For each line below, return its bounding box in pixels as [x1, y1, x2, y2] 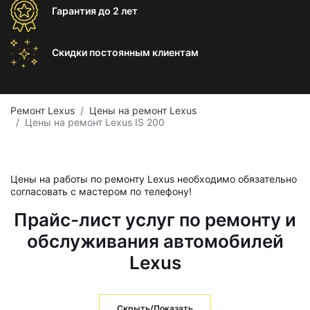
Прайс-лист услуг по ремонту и [14, 209, 296, 230]
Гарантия [52, 5, 98, 17]
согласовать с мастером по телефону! [10, 185, 192, 197]
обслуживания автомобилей [26, 230, 284, 252]
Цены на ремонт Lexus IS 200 [25, 116, 165, 128]
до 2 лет [98, 5, 138, 17]
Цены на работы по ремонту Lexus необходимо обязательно [10, 173, 297, 185]
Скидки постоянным [52, 46, 152, 58]
